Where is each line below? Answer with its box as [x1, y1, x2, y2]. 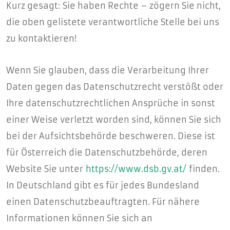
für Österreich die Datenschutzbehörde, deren [6, 147, 207, 158]
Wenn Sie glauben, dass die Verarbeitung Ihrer [6, 65, 209, 75]
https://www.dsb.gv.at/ [86, 164, 186, 174]
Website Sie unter [6, 164, 86, 174]
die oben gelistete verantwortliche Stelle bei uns [6, 17, 219, 27]
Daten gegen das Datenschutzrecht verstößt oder [6, 82, 223, 92]
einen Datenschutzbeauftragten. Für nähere [6, 197, 200, 207]
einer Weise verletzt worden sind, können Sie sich [6, 114, 221, 125]
